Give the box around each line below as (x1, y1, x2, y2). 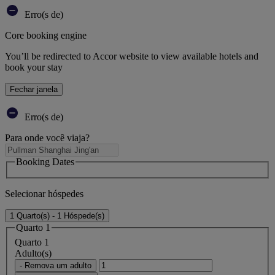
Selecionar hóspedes (5, 188, 83, 199)
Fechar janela (10, 85, 58, 95)
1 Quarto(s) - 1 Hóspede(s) (10, 211, 104, 220)
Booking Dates (16, 157, 74, 168)
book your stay (5, 62, 63, 73)
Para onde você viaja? (5, 133, 90, 144)
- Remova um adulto (20, 260, 91, 270)
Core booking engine (5, 30, 87, 41)
